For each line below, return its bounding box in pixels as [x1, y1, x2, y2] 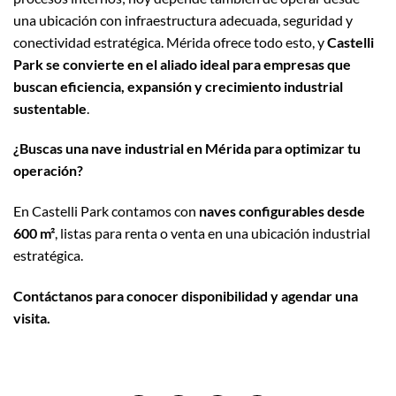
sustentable [13, 99, 87, 117]
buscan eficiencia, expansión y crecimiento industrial [13, 77, 343, 95]
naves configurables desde [199, 202, 365, 220]
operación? [13, 162, 83, 179]
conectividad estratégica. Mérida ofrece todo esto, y [13, 33, 327, 50]
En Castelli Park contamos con [13, 202, 199, 220]
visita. [13, 309, 50, 327]
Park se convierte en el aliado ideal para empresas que [13, 55, 351, 72]
